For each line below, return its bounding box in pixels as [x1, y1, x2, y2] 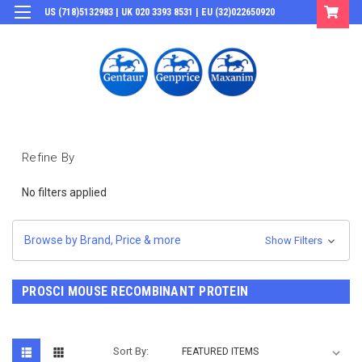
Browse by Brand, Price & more [24, 233, 181, 246]
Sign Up [257, 30, 289, 41]
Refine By [22, 149, 75, 165]
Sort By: [113, 344, 149, 357]
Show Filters [264, 234, 325, 246]
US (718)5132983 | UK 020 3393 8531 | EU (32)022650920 [44, 6, 275, 18]
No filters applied [22, 185, 107, 199]
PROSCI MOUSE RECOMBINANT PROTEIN [22, 283, 248, 299]
